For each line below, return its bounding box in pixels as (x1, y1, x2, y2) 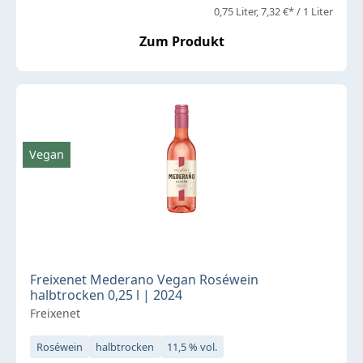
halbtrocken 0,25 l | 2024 (30, 285, 182, 304)
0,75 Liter (214, 3, 256, 19)
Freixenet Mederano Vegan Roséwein (30, 270, 258, 288)
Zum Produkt (139, 32, 224, 50)
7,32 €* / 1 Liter (261, 3, 333, 19)
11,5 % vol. (167, 339, 217, 354)
